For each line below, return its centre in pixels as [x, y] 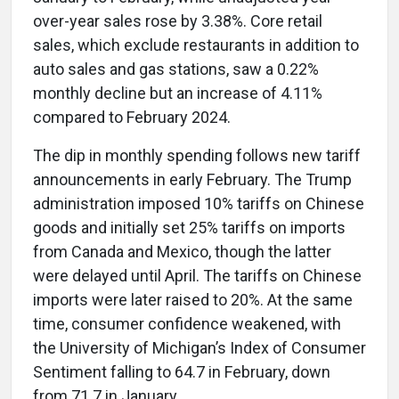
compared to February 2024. [132, 118]
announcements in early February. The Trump [192, 180]
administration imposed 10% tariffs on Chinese [199, 204]
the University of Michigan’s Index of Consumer [199, 348]
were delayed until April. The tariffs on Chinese [197, 276]
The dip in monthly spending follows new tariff [197, 156]
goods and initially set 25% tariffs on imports [189, 228]
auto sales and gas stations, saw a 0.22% [176, 69]
